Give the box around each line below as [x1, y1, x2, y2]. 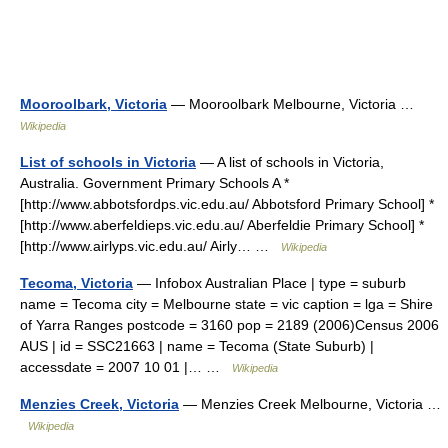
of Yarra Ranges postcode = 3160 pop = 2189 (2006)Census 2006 [20, 317, 439, 333]
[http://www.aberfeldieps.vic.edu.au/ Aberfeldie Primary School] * [20, 217, 424, 233]
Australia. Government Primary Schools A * [20, 175, 289, 191]
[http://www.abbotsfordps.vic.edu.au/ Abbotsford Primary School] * [20, 196, 434, 212]
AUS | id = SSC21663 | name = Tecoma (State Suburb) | [20, 338, 374, 354]
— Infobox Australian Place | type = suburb [133, 275, 406, 291]
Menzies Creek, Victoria [20, 396, 179, 412]
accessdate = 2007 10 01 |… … [20, 359, 232, 375]
